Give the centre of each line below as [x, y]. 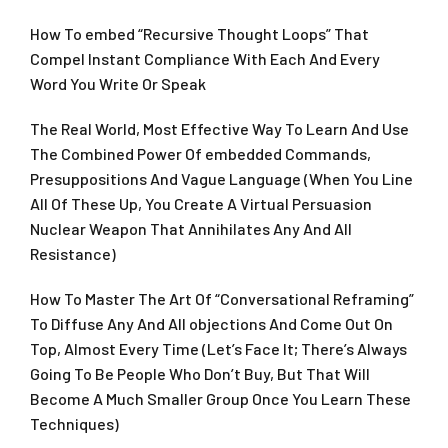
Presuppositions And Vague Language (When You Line [221, 179]
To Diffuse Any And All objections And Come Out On [211, 324]
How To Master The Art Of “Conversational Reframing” [222, 299]
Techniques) [74, 424]
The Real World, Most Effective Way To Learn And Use [219, 129]
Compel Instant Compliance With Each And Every [205, 59]
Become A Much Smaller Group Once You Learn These [220, 399]
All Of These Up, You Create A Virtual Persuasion [201, 204]
